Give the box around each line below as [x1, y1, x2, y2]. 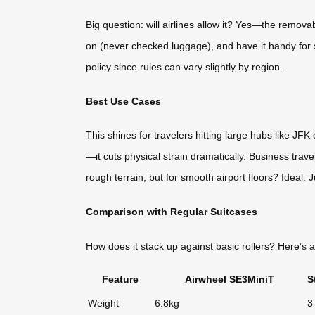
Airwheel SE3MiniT [185, 273, 274, 285]
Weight [88, 297, 119, 309]
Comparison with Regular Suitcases [86, 205, 257, 217]
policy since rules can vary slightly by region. [86, 61, 283, 73]
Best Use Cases [86, 95, 161, 107]
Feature [101, 273, 139, 285]
